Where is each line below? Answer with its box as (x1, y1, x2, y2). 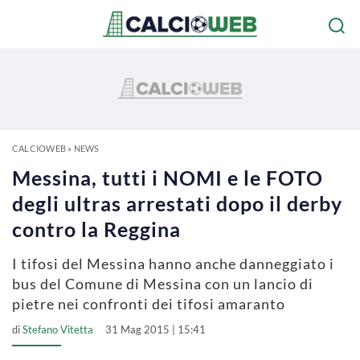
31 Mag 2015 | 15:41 (105, 323, 206, 336)
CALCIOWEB (12, 143, 66, 153)
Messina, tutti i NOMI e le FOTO (12, 166, 323, 190)
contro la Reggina (12, 217, 181, 241)
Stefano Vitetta (22, 323, 93, 336)
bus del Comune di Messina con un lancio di (12, 275, 313, 292)
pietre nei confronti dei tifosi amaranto (12, 295, 285, 313)
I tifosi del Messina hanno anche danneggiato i (12, 255, 334, 272)
